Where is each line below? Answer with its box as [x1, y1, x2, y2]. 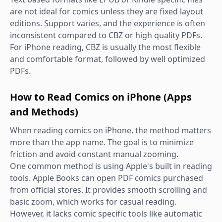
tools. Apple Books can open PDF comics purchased [10, 172, 203, 183]
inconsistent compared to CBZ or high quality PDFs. [10, 30, 202, 41]
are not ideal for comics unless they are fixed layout [10, 6, 203, 17]
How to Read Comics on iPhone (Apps [10, 90, 192, 104]
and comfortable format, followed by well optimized [10, 54, 205, 64]
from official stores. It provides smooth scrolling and [10, 184, 207, 195]
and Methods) [10, 105, 78, 118]
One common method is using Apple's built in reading [10, 161, 212, 171]
